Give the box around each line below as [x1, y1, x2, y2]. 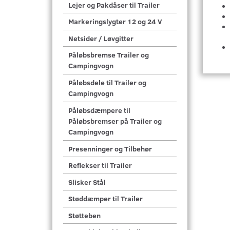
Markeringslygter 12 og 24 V [68, 16, 162, 27]
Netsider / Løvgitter [68, 33, 133, 43]
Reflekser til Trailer [68, 160, 132, 170]
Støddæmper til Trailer [68, 194, 143, 204]
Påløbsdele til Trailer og [68, 78, 146, 88]
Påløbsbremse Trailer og [68, 50, 149, 60]
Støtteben [68, 210, 101, 220]
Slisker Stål [68, 177, 106, 187]
